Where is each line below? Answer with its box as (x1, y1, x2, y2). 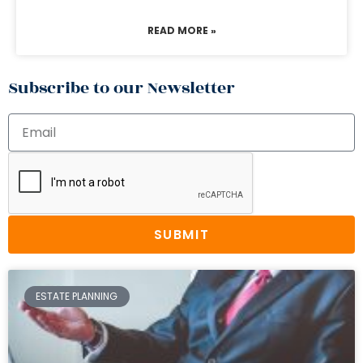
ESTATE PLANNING (36, 289, 118, 304)
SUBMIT (153, 224, 210, 244)
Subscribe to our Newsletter (8, 75, 235, 100)
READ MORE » (147, 23, 216, 37)
